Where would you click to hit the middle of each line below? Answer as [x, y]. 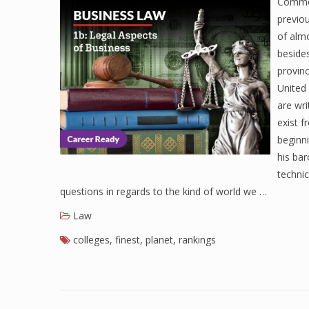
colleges [91, 240]
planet [159, 240]
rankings [197, 240]
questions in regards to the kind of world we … [163, 191]
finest [128, 240]
